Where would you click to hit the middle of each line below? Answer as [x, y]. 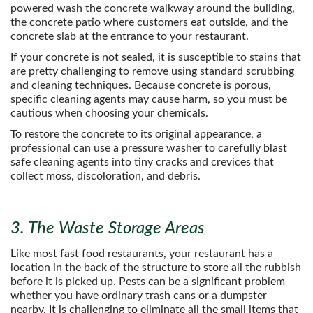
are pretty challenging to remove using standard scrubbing [152, 71]
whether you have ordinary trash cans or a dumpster [139, 296]
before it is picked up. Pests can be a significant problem [148, 282]
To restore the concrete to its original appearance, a [136, 134]
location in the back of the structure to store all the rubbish [156, 268]
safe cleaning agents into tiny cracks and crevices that [142, 162]
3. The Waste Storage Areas [108, 228]
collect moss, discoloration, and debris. [105, 176]
